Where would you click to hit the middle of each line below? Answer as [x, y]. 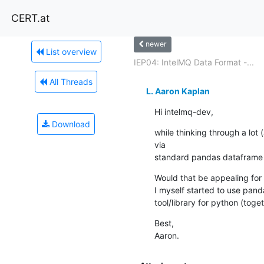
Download [70, 124]
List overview [70, 51]
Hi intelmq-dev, [184, 111]
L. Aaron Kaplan [178, 91]
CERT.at [30, 18]
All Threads [70, 81]
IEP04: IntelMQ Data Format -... [194, 62]
